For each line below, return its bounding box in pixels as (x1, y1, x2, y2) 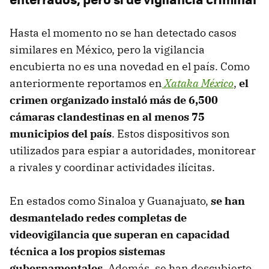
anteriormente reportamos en (10, 76, 162, 90)
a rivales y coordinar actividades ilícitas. (10, 160, 215, 174)
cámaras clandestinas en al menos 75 (10, 109, 205, 124)
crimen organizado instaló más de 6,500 (10, 92, 218, 107)
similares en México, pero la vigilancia (10, 42, 205, 56)
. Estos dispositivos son (112, 126, 230, 141)
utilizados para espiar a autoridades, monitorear (10, 143, 256, 157)
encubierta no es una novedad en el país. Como (10, 59, 250, 73)
